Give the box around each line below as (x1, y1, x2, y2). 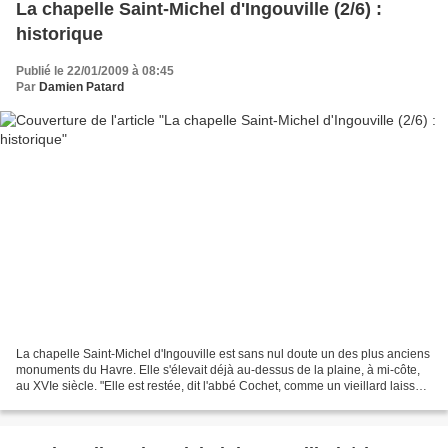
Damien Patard (39, 79, 124, 94)
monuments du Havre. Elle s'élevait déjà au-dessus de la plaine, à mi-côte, (16, 363, 420, 378)
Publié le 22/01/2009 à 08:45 (16, 63, 174, 78)
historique (16, 23, 103, 44)
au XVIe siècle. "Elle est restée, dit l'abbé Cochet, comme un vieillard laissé (16, 379, 422, 394)
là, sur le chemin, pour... (16, 395, 144, 410)
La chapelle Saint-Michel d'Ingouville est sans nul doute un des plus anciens (16, 347, 430, 362)
